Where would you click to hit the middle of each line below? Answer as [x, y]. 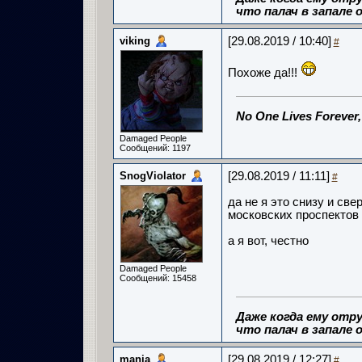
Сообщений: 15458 [158, 278]
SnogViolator [152, 176]
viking [135, 41]
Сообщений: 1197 [155, 148]
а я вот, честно [268, 241]
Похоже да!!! [264, 73]
